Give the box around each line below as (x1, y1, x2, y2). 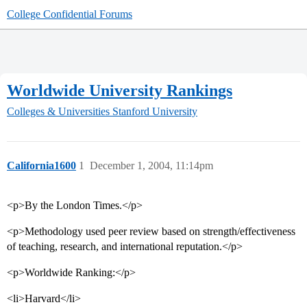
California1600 (7, 160, 76, 172)
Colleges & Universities (7, 106, 110, 118)
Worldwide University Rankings (7, 81, 232, 99)
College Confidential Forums (7, 8, 132, 20)
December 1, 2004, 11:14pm (90, 160, 213, 172)
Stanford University (112, 106, 197, 118)
